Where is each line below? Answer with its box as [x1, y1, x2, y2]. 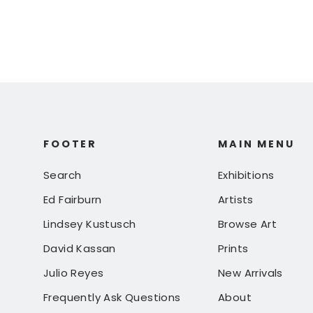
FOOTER [43, 137, 98, 152]
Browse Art [218, 217, 277, 232]
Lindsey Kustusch [43, 217, 136, 232]
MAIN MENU [218, 137, 295, 152]
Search [43, 168, 82, 183]
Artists [218, 192, 254, 208]
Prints [218, 241, 249, 256]
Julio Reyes [43, 265, 104, 281]
